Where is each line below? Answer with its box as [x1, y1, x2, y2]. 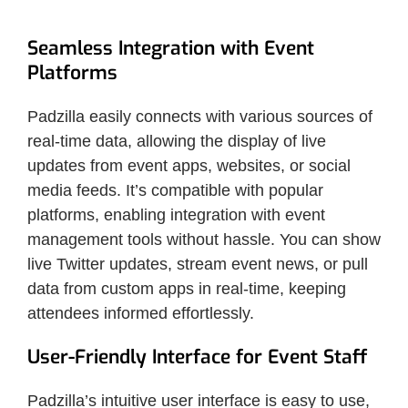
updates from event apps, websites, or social [27, 156, 351, 175]
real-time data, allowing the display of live [27, 131, 326, 150]
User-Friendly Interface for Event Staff [27, 343, 367, 370]
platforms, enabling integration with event [27, 205, 325, 224]
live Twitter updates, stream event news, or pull [27, 254, 368, 273]
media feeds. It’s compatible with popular [27, 180, 323, 199]
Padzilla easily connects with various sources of [27, 107, 372, 126]
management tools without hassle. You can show [27, 229, 381, 249]
